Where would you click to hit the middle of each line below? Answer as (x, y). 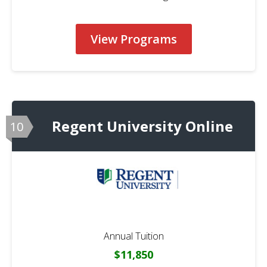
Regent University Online (142, 126)
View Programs (133, 39)
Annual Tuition (133, 236)
